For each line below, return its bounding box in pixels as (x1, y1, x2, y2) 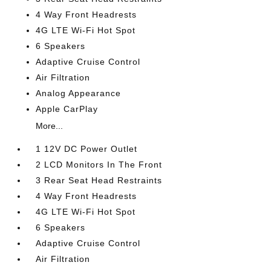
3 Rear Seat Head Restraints (36, 175, 163, 185)
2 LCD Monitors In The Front (36, 160, 163, 169)
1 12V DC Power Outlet (36, 144, 138, 154)
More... (36, 121, 64, 131)
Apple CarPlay (36, 104, 99, 114)
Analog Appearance (36, 88, 122, 98)
